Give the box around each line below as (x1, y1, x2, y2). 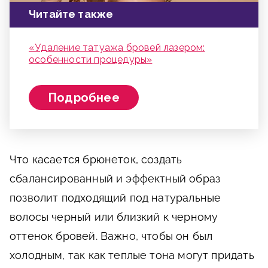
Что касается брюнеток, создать (10, 153, 182, 166)
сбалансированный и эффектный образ (10, 172, 221, 185)
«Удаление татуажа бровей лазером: (29, 42, 205, 54)
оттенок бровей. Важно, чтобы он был (10, 230, 213, 243)
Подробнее (48, 90, 120, 105)
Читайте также (29, 8, 114, 21)
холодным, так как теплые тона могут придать (10, 249, 254, 262)
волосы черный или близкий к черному (10, 211, 218, 224)
